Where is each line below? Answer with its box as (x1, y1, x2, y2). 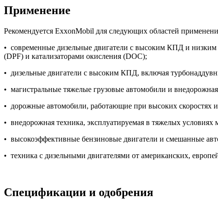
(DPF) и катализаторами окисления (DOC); (4, 52, 147, 60)
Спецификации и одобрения (4, 186, 153, 199)
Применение (4, 3, 71, 17)
